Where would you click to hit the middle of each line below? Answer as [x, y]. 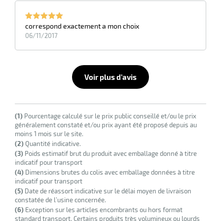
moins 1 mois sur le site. [49, 133]
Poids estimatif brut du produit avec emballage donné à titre [110, 153]
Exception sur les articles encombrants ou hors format [103, 209]
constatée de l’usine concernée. [60, 200]
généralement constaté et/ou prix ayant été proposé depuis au [106, 125]
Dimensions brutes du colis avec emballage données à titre [109, 172]
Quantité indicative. [52, 143]
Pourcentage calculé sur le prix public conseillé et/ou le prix [110, 116]
